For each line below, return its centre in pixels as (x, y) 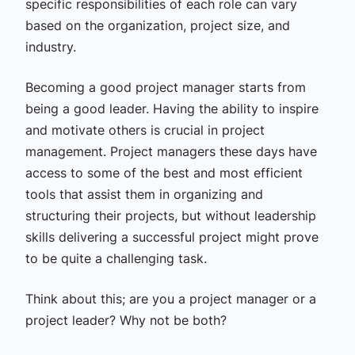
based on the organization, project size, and (157, 25)
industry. (50, 47)
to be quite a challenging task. (116, 258)
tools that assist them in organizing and (144, 194)
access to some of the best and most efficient (164, 173)
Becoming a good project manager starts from (165, 87)
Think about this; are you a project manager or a (170, 299)
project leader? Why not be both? (126, 320)
